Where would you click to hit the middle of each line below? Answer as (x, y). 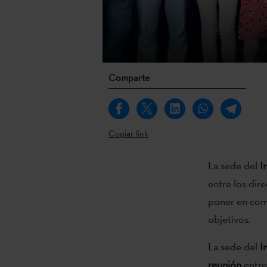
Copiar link (128, 133)
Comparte (129, 77)
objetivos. (229, 219)
